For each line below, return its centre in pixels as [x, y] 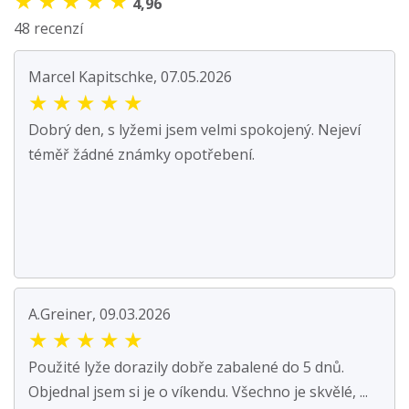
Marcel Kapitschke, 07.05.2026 [130, 77]
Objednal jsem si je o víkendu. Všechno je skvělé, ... [198, 392]
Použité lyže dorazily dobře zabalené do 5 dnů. [186, 367]
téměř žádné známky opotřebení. [142, 155]
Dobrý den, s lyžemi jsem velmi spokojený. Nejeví [194, 130]
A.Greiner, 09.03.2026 [100, 315]
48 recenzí [48, 29]
